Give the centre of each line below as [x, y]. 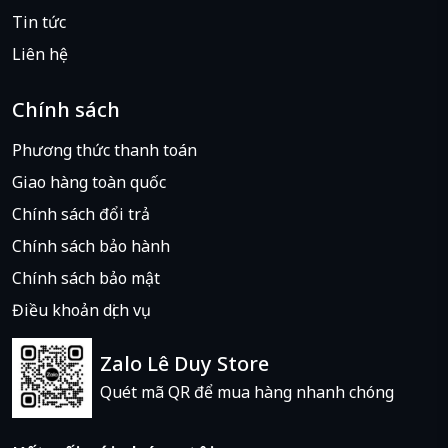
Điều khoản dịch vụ [81, 310]
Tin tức [39, 22]
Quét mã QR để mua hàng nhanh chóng [247, 392]
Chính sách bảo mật [86, 278]
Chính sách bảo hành [91, 246]
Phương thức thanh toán [104, 150]
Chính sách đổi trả [81, 214]
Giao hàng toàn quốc [89, 182]
